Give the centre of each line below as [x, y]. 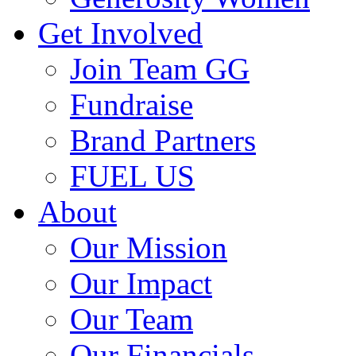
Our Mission [149, 247]
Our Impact [141, 283]
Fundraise [132, 104]
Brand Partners [163, 140]
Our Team [132, 319]
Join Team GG [160, 68]
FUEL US [132, 176]
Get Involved [120, 33]
